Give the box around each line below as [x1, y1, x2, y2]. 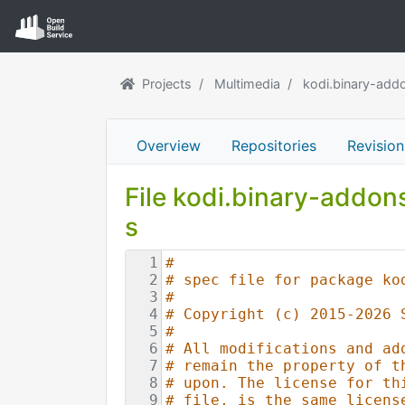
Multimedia [214, 75, 280, 91]
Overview [137, 136, 201, 155]
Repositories [231, 136, 316, 155]
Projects [142, 75, 192, 91]
